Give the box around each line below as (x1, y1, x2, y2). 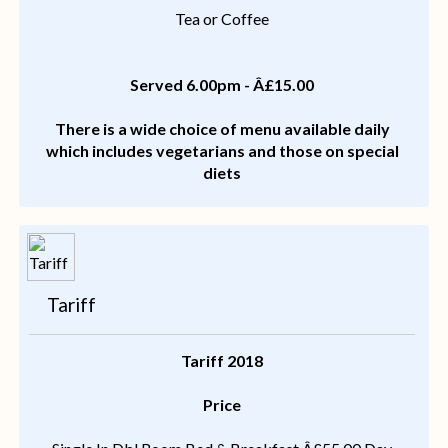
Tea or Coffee (175, 9, 270, 29)
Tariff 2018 (181, 351, 264, 371)
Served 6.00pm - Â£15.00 (130, 75, 315, 95)
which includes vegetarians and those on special (45, 141, 399, 161)
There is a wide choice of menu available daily (54, 119, 390, 139)
